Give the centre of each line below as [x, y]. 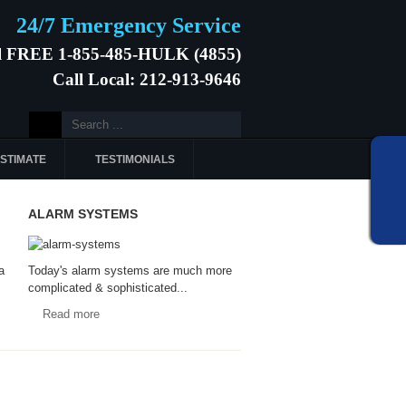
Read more [71, 314]
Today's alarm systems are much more [130, 271]
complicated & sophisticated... [108, 288]
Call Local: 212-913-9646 [147, 79]
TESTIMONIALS [135, 159]
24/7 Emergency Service [129, 25]
